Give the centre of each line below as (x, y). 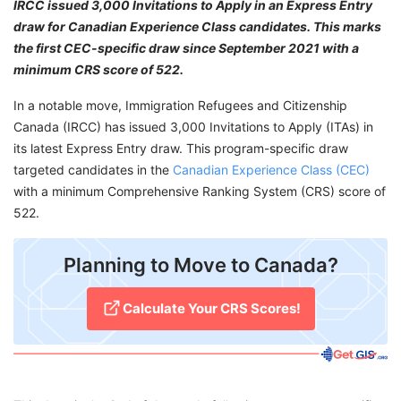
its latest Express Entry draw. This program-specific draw (181, 149)
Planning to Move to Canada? (200, 265)
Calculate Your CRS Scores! (211, 309)
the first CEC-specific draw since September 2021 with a (186, 48)
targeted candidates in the (93, 170)
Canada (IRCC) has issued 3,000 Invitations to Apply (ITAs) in (193, 127)
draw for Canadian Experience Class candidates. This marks (197, 27)
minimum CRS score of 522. (98, 70)
